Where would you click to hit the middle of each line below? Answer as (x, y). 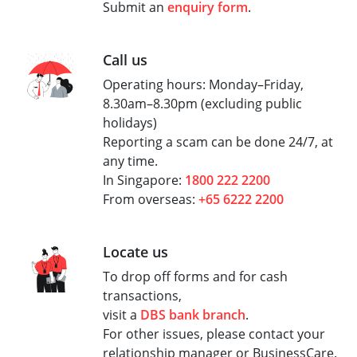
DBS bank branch (193, 315)
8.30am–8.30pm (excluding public (202, 104)
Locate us (135, 252)
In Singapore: (144, 180)
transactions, (142, 296)
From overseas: (151, 199)
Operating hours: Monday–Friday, (203, 84)
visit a (122, 315)
